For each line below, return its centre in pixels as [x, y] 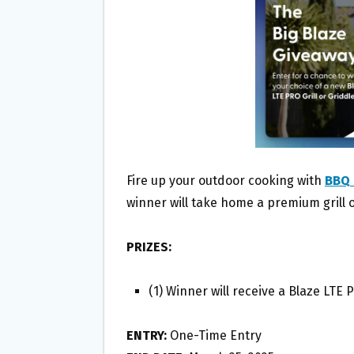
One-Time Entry [214, 336]
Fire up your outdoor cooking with [226, 181]
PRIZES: [149, 247]
